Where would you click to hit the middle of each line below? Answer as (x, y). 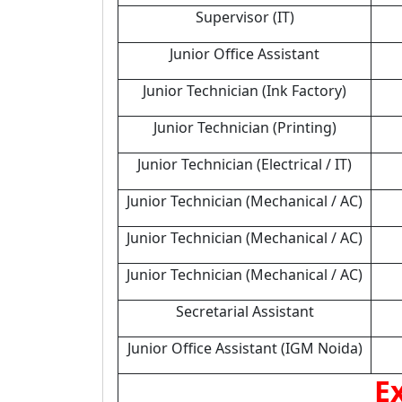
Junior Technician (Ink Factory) (245, 91)
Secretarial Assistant (245, 311)
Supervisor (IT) (245, 17)
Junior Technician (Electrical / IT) (245, 164)
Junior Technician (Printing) (245, 127)
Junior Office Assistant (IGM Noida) (245, 348)
